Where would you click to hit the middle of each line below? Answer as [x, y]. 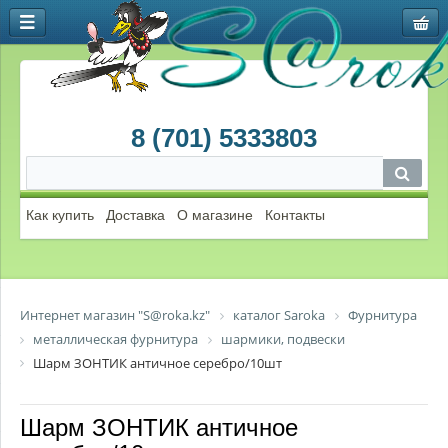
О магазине [214, 215]
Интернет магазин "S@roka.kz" [115, 315]
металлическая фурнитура [115, 338]
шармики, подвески [283, 338]
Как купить [60, 215]
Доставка [135, 215]
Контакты [294, 215]
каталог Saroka [279, 315]
